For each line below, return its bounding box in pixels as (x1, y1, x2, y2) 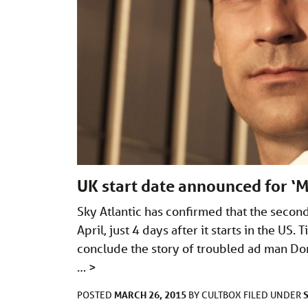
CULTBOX (201, 289, 243, 302)
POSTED (77, 289, 114, 302)
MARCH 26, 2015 (114, 288, 186, 302)
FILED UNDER (243, 289, 303, 302)
